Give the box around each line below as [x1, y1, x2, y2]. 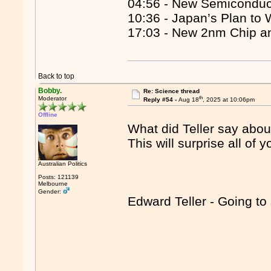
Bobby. [38, 87, 62, 95]
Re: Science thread [143, 88, 200, 94]
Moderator [38, 95, 67, 102]
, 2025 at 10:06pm [202, 96, 255, 103]
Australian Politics [38, 160, 88, 167]
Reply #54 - [143, 96, 178, 103]
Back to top [38, 72, 75, 80]
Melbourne [38, 180, 68, 187]
